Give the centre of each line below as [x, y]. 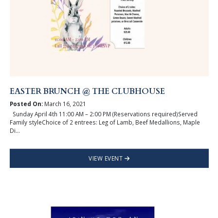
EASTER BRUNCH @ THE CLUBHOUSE [87, 91]
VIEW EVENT [107, 158]
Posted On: [26, 104]
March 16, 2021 [64, 104]
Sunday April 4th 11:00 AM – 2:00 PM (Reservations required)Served [103, 114]
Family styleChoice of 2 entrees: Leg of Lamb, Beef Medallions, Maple [105, 122]
